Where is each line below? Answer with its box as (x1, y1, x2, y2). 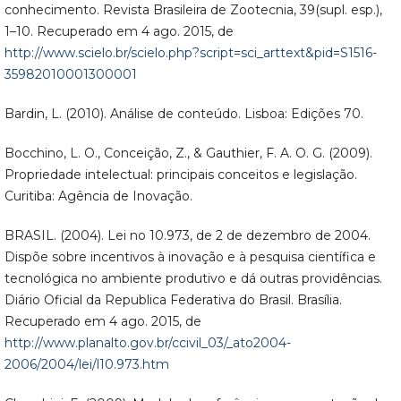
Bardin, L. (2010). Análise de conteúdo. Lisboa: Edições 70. (4, 106, 363, 123)
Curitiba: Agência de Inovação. (4, 188, 192, 205)
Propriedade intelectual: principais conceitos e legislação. (4, 166, 357, 183)
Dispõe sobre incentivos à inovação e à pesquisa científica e (4, 249, 376, 266)
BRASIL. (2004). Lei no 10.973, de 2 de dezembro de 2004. (4, 227, 371, 244)
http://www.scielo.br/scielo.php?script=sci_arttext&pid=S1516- (4, 45, 377, 62)
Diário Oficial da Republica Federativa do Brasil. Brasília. (4, 292, 342, 309)
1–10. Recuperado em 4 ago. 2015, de (4, 23, 234, 40)
